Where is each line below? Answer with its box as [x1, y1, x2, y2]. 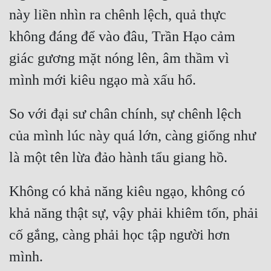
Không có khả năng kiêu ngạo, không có [9, 183, 245, 200]
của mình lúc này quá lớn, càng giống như [9, 128, 256, 144]
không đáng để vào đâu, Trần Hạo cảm [9, 28, 235, 45]
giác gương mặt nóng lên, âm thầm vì [9, 50, 229, 67]
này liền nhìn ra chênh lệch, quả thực [9, 7, 226, 23]
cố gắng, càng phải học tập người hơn [9, 227, 230, 243]
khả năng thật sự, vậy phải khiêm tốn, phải [9, 205, 258, 221]
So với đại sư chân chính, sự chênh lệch [9, 106, 241, 122]
